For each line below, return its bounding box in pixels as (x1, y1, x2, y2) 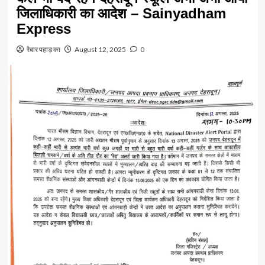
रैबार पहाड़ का (26, 44, 60, 54)
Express (16, 20, 71, 37)
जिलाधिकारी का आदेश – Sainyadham (16, 5, 226, 21)
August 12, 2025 (74, 44, 126, 54)
